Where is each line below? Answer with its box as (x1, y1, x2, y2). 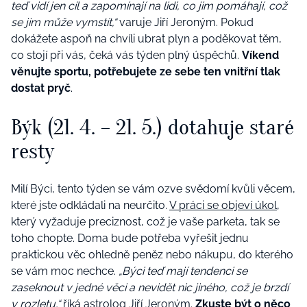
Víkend (242, 49, 279, 62)
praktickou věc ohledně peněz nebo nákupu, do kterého (11, 248, 293, 262)
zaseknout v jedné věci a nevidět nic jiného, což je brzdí (11, 281, 288, 295)
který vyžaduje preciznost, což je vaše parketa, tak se (11, 215, 280, 229)
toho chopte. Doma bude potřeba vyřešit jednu (11, 232, 249, 245)
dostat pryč (11, 82, 71, 95)
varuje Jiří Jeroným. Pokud (116, 16, 254, 29)
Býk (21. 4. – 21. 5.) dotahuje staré (11, 114, 294, 140)
